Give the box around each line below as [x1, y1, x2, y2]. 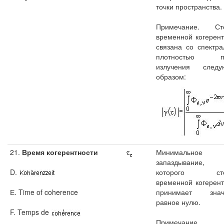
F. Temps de [10, 207, 51, 217]
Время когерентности [20, 147, 98, 157]
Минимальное [156, 147, 202, 157]
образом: [156, 71, 186, 81]
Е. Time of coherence [10, 187, 78, 197]
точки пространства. [156, 1, 222, 11]
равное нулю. [156, 197, 200, 207]
